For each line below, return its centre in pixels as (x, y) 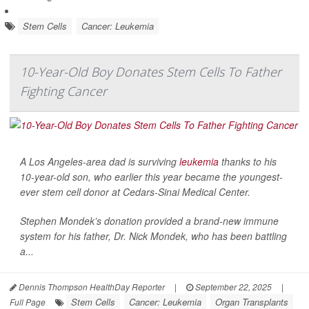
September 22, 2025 (232, 286)
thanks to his (248, 161)
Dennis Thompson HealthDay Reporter (91, 286)
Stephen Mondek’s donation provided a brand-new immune (149, 220)
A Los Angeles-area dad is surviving (100, 161)
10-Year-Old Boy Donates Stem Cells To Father (151, 71)
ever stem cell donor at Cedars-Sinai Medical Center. (135, 191)
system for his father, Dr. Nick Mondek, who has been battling (153, 236)
